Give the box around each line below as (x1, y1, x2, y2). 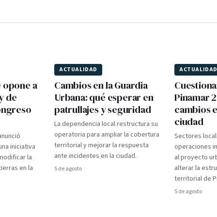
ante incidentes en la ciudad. (54, 151, 137, 161)
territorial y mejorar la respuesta (54, 140, 149, 150)
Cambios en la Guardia (54, 78, 148, 92)
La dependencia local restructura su (54, 119, 158, 129)
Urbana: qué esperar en (54, 91, 154, 104)
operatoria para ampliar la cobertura (54, 130, 159, 139)
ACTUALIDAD (59, 65, 97, 74)
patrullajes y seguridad (54, 103, 151, 116)
